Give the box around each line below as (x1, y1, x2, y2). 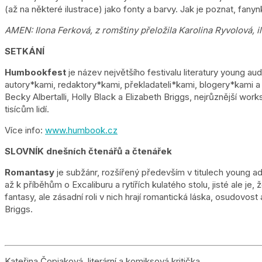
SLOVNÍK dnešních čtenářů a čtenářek (5, 145, 172, 157)
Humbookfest (5, 66, 66, 78)
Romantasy (5, 166, 57, 178)
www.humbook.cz (45, 124, 118, 136)
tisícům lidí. (5, 103, 49, 115)
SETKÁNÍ (5, 45, 44, 57)
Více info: (5, 124, 45, 136)
